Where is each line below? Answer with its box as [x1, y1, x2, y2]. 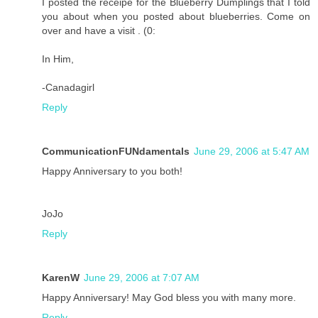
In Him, [42, 53, 74, 65]
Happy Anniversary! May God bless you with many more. [42, 292, 296, 304]
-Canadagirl [42, 82, 94, 94]
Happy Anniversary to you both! [42, 165, 182, 177]
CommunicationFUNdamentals [42, 146, 190, 158]
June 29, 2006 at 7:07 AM [84, 272, 199, 284]
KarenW [42, 272, 79, 284]
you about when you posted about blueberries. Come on [42, 11, 310, 23]
